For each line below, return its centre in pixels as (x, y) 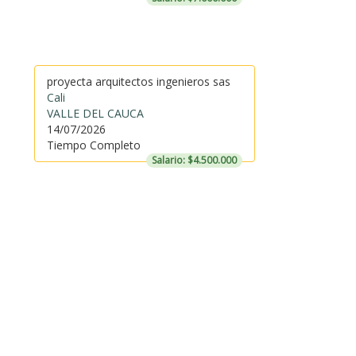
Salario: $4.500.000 (194, 160)
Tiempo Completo (93, 145)
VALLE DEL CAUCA (95, 113)
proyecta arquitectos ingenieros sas (138, 81)
